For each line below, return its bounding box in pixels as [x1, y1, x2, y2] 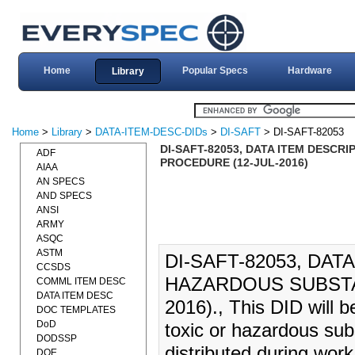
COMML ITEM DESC [36, 276, 126, 287]
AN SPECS [36, 176, 85, 187]
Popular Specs [181, 65, 248, 76]
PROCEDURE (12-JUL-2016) [159, 156, 308, 169]
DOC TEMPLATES [36, 304, 116, 315]
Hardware [287, 65, 332, 76]
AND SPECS [36, 190, 92, 201]
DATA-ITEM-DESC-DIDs [95, 126, 208, 138]
